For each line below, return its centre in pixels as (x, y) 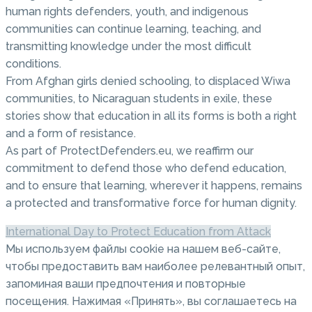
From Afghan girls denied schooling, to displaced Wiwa (148, 81)
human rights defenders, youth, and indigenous (127, 12)
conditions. (33, 64)
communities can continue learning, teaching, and (133, 29)
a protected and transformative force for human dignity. (151, 203)
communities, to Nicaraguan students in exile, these (139, 99)
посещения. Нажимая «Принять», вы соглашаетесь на (151, 302)
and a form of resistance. (71, 134)
